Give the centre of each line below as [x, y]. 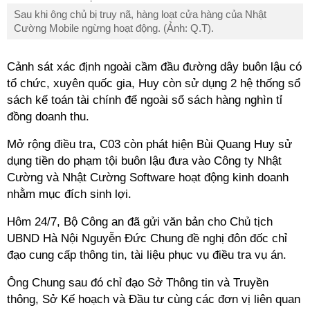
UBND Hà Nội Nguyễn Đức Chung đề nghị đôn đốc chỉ [147, 238]
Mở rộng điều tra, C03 [65, 144]
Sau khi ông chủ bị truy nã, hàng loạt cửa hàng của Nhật [140, 14]
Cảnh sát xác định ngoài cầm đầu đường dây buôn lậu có [154, 67]
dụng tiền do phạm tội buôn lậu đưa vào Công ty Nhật [144, 161]
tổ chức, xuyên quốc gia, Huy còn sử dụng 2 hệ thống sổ [154, 83]
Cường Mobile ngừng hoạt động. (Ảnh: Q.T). [114, 28]
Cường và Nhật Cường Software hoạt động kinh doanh [148, 177]
